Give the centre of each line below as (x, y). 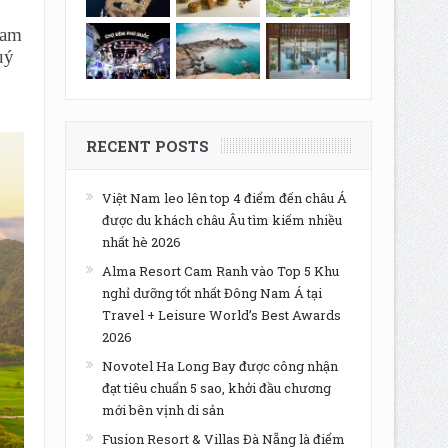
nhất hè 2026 (141, 242)
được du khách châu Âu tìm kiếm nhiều (221, 220)
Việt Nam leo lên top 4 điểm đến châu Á (224, 198)
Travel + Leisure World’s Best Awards (221, 315)
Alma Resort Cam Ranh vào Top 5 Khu (220, 271)
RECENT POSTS (147, 146)
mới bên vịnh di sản (162, 410)
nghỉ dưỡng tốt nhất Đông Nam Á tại (211, 293)
